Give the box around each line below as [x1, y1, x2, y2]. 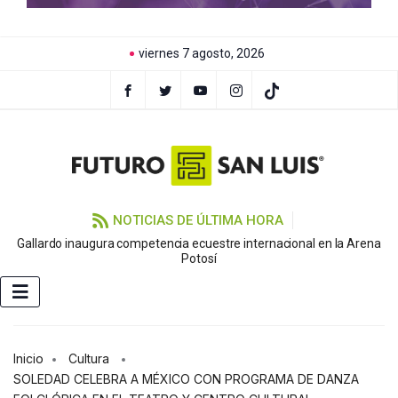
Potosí [181, 251, 217, 267]
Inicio [13, 351, 44, 367]
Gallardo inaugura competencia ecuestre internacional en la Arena [17, 236, 381, 251]
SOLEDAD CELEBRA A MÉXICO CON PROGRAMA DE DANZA [13, 371, 359, 387]
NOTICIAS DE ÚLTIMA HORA [112, 212, 283, 229]
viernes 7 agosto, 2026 [138, 46, 265, 60]
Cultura [68, 351, 109, 367]
